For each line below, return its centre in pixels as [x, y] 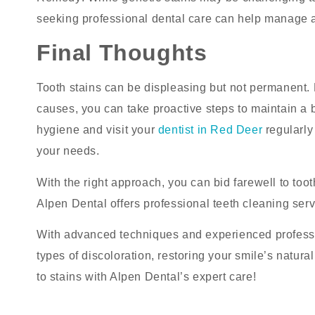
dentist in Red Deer [210, 130]
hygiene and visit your [97, 130]
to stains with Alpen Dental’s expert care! [147, 277]
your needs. [68, 151]
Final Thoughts [122, 53]
